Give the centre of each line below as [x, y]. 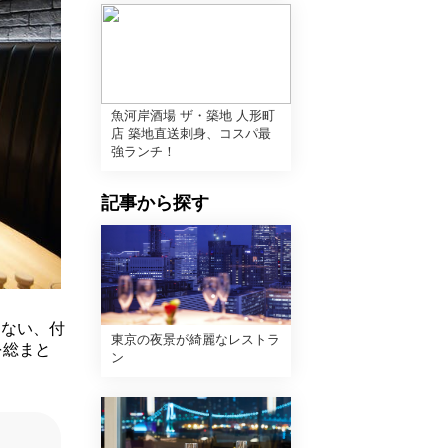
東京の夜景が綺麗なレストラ [195, 339]
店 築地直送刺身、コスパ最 [191, 133]
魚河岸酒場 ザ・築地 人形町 [193, 115]
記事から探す [155, 203]
